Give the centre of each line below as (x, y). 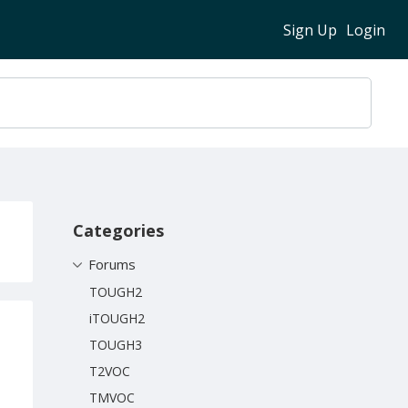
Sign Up (310, 30)
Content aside (124, 220)
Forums (112, 264)
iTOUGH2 (117, 318)
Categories (118, 230)
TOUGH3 (116, 344)
